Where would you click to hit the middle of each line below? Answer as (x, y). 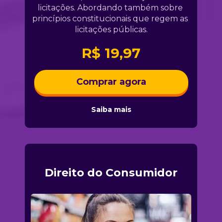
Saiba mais (111, 109)
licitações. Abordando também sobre (110, 8)
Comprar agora (111, 82)
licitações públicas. (111, 30)
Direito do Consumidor (111, 172)
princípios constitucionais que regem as (110, 19)
